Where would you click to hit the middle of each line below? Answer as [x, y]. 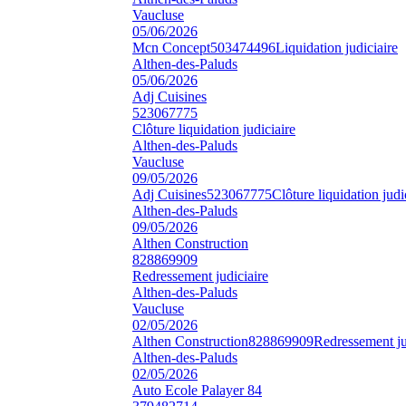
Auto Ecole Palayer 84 [197, 390]
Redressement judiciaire [200, 275]
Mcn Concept [171, 47]
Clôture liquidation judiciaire [214, 129]
